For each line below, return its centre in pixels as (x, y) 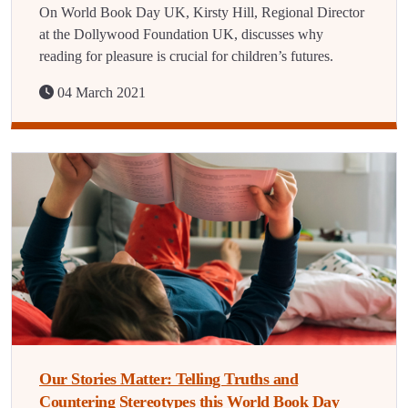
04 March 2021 (100, 92)
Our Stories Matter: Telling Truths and (168, 379)
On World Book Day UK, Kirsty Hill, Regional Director (202, 12)
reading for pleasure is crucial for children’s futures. (186, 56)
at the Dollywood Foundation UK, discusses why (181, 34)
